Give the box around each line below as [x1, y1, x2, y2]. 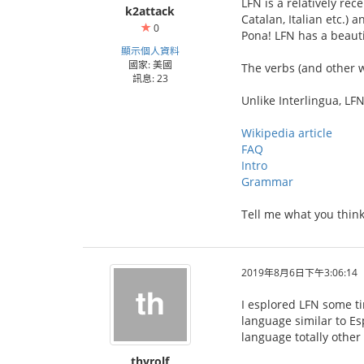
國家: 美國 [128, 58, 172, 71]
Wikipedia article [241, 125, 332, 141]
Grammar [241, 174, 293, 189]
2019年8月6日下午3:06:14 [241, 266, 357, 279]
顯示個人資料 [120, 44, 180, 57]
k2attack [125, 3, 175, 19]
